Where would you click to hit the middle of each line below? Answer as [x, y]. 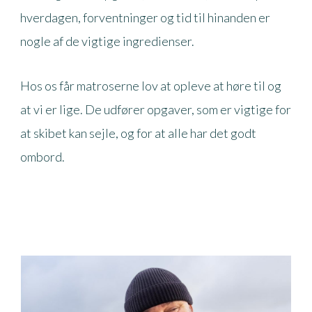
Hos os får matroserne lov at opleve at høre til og [150, 85]
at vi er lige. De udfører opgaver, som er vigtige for [155, 109]
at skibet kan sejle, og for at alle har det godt [138, 133]
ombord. [42, 156]
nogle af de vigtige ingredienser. [107, 41]
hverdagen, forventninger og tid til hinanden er [145, 17]
